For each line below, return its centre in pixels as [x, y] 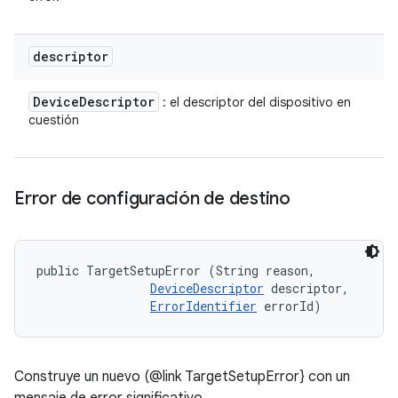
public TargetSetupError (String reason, [179, 271]
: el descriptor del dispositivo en [255, 102]
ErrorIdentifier [203, 306]
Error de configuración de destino [152, 199]
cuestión [54, 120]
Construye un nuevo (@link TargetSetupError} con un [182, 377]
